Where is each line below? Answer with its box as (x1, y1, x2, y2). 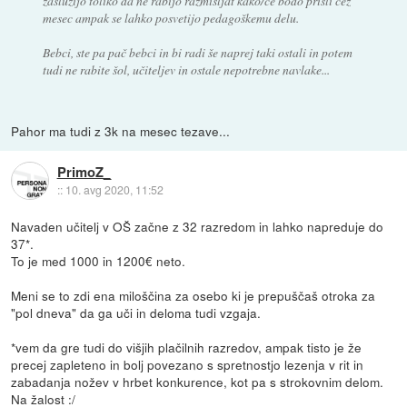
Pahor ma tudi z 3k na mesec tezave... (11, 121, 231, 140)
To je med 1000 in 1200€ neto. (11, 251, 186, 270)
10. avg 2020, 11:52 (65, 182, 164, 198)
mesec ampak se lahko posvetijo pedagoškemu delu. (42, 8, 299, 26)
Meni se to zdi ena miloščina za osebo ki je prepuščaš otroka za (11, 285, 376, 304)
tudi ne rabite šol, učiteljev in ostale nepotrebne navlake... (42, 60, 330, 78)
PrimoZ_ (56, 162, 111, 183)
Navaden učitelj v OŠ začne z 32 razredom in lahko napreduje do (11, 216, 384, 235)
